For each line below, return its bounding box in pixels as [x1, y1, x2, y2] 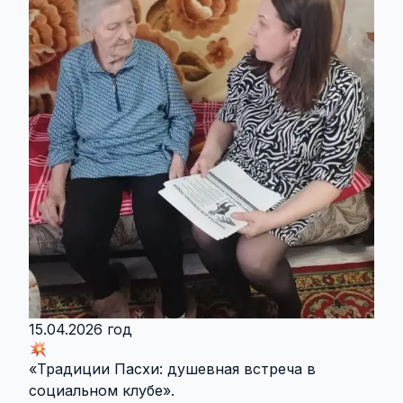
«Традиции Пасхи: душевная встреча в [29, 360, 316, 379]
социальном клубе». [29, 381, 175, 400]
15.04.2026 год [29, 320, 132, 339]
